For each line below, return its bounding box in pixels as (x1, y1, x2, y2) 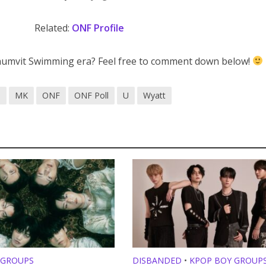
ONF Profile (71, 21, 124, 34)
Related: (34, 21, 72, 34)
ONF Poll (74, 89, 109, 101)
